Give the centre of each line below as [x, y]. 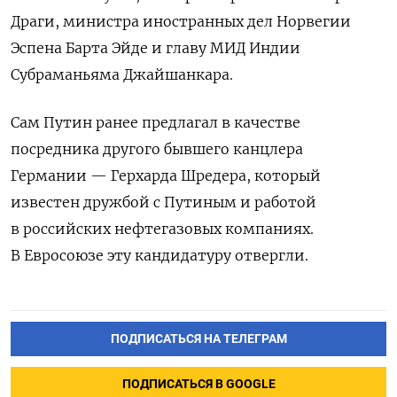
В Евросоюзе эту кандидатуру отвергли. [161, 255]
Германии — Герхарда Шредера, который [166, 175]
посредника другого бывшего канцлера [157, 148]
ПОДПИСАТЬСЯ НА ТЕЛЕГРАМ [198, 339]
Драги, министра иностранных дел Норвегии [181, 21]
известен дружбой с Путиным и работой [163, 202]
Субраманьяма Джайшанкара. [122, 74]
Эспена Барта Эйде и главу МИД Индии [156, 47]
